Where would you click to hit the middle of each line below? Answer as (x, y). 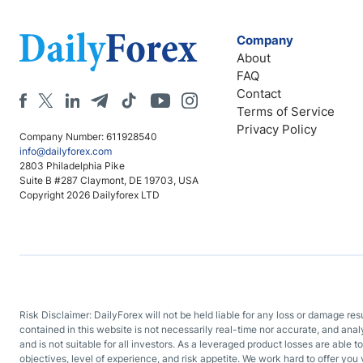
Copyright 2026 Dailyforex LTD (90, 195)
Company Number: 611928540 (88, 137)
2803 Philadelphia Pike (72, 166)
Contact (259, 94)
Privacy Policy (277, 129)
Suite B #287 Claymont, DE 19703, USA (109, 180)
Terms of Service (286, 111)
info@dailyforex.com (66, 151)
